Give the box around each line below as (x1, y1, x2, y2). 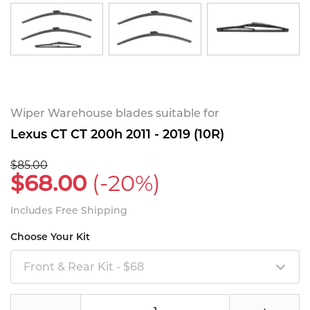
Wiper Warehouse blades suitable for (10, 106, 219, 120)
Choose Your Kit (10, 230, 90, 243)
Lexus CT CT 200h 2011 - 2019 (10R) (10, 126, 224, 142)
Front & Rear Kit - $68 (24, 259, 144, 273)
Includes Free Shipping (10, 203, 127, 217)
